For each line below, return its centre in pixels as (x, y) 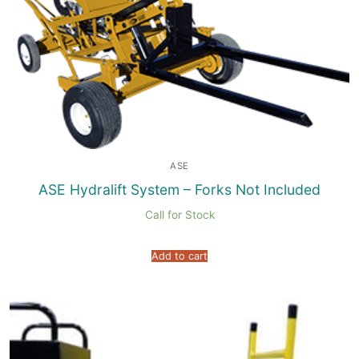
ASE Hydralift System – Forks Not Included (179, 190)
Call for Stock (179, 215)
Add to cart (179, 256)
